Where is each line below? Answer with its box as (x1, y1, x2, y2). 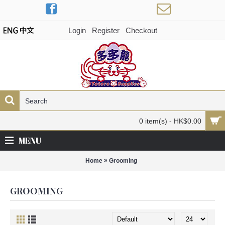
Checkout (125, 26, 157, 35)
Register (91, 26, 120, 35)
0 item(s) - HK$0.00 (139, 117, 201, 125)
